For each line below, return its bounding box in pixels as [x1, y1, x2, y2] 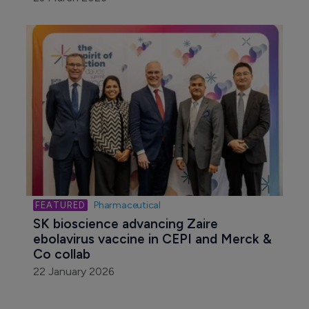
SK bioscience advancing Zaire [32, 215, 221, 232]
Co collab [32, 246, 90, 262]
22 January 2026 [32, 264, 114, 278]
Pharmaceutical [94, 199, 161, 211]
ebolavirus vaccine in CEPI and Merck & [32, 230, 275, 247]
